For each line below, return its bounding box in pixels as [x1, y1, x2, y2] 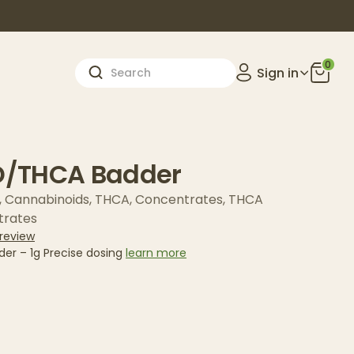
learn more [126, 245, 186, 261]
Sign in [257, 63, 299, 82]
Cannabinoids [4, 190, 89, 209]
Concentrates [134, 190, 223, 209]
